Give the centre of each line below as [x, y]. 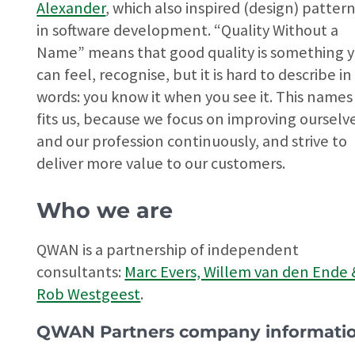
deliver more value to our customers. [161, 164]
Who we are [105, 210]
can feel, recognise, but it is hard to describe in [195, 75]
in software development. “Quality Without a [188, 31]
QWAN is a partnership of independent [168, 250]
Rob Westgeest [89, 294]
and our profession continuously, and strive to [192, 141]
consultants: [81, 272]
